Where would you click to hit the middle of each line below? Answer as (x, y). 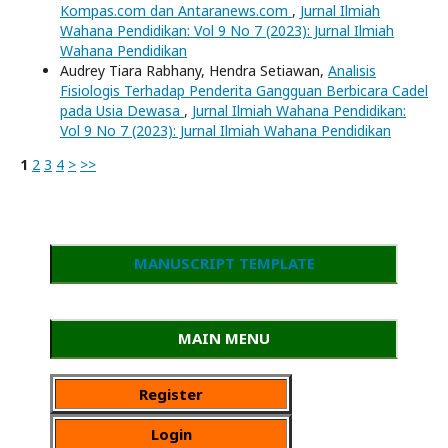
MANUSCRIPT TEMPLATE (224, 262)
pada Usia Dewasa (122, 110)
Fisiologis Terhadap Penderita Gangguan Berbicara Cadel (244, 90)
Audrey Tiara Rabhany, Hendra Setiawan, (194, 70)
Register (171, 393)
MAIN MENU (224, 337)
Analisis (352, 70)
